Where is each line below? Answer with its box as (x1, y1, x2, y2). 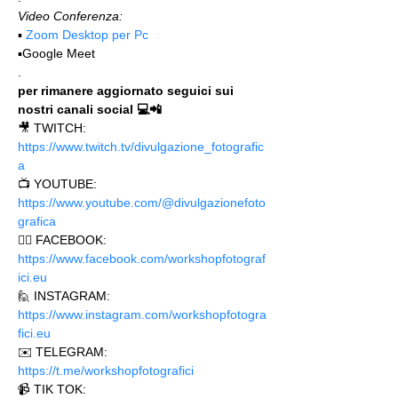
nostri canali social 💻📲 (18, 102, 162, 116)
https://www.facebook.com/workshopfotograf (18, 251, 266, 266)
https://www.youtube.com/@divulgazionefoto (18, 195, 266, 210)
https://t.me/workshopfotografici (18, 363, 197, 378)
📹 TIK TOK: (18, 382, 90, 396)
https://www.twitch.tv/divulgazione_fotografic (18, 139, 264, 154)
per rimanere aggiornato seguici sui (18, 84, 237, 98)
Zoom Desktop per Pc (26, 28, 148, 42)
